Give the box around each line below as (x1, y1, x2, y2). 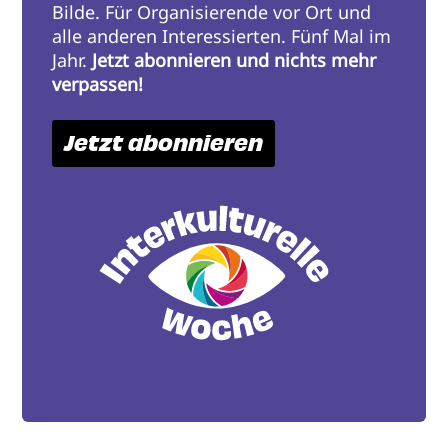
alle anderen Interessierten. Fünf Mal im (52, 24, 392, 49)
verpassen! (52, 72, 144, 97)
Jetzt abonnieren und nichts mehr (92, 48, 377, 73)
